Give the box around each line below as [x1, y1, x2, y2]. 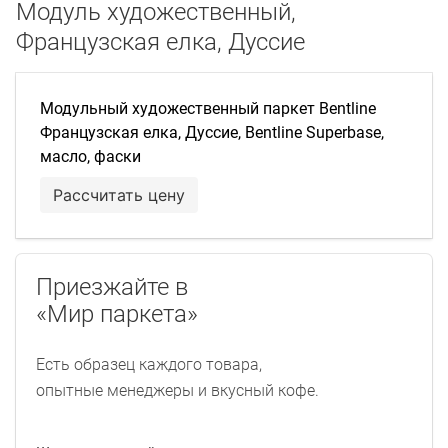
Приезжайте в [36, 272, 188, 301]
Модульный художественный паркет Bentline [40, 98, 376, 118]
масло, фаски [40, 146, 141, 166]
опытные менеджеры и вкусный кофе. [36, 380, 319, 400]
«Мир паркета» [36, 299, 198, 328]
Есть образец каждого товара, [36, 354, 262, 374]
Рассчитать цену [53, 184, 185, 205]
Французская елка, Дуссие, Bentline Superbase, [40, 122, 384, 142]
